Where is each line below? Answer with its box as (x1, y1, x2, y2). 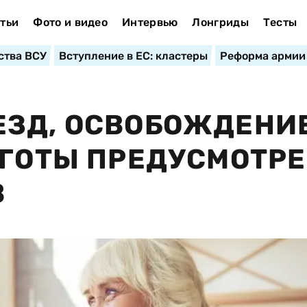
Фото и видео (33, 16, 108, 29)
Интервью (121, 16, 178, 29)
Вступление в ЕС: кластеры (58, 49, 208, 62)
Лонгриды (192, 16, 249, 29)
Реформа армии (219, 49, 306, 62)
